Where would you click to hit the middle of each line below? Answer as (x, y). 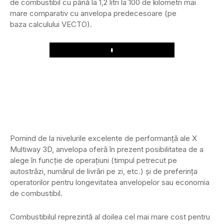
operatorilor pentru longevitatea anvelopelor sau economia (110, 182)
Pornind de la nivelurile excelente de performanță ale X (103, 138)
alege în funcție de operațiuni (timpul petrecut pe (93, 160)
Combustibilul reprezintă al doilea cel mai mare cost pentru (110, 217)
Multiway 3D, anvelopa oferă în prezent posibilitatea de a (107, 149)
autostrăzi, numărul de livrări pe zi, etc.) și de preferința (104, 171)
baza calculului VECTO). (51, 24)
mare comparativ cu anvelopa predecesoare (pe (93, 13)
